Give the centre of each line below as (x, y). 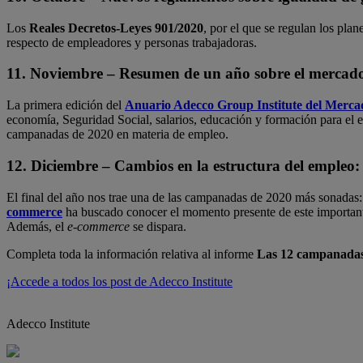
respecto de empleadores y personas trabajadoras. (132, 42)
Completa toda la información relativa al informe (132, 254)
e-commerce (98, 226)
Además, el (37, 226)
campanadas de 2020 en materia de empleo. (117, 135)
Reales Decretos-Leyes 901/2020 (116, 28)
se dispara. (158, 226)
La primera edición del (66, 105)
